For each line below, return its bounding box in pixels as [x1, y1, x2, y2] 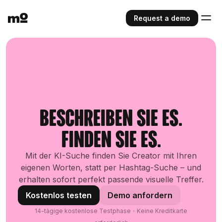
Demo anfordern [108, 190, 172, 200]
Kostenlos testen [26, 190, 92, 200]
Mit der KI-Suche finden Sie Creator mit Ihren [25, 151, 197, 161]
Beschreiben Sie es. [40, 107, 182, 128]
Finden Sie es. [61, 128, 161, 150]
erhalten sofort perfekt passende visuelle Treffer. [18, 174, 204, 184]
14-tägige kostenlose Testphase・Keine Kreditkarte [35, 207, 187, 215]
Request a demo [134, 13, 190, 22]
